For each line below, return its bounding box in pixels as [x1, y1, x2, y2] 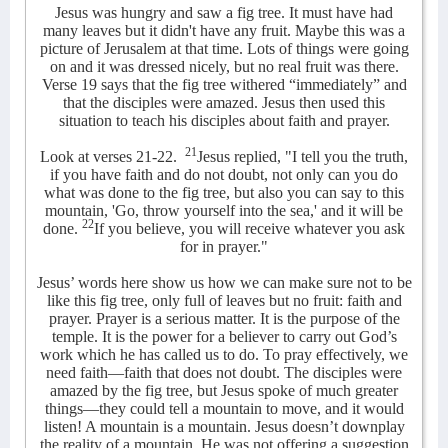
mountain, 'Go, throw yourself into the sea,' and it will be [45, 202, 403, 219]
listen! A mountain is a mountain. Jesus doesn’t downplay [43, 418, 405, 435]
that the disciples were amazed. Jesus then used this [63, 94, 385, 111]
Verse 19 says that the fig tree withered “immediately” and [41, 76, 407, 93]
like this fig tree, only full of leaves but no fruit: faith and [46, 292, 402, 309]
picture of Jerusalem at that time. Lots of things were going [39, 40, 409, 57]
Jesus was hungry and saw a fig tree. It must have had [55, 4, 393, 21]
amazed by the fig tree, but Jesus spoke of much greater [50, 382, 398, 399]
